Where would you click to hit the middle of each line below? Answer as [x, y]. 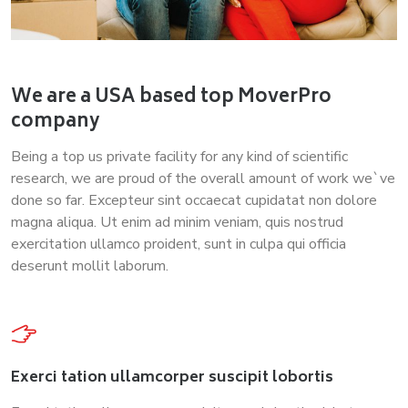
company [56, 123]
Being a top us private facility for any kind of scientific [179, 157]
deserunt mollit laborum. [90, 266]
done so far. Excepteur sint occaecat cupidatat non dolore [194, 201]
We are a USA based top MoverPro [171, 98]
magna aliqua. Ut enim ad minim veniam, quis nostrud [177, 223]
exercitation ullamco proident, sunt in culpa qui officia [178, 245]
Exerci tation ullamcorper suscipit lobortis [172, 378]
